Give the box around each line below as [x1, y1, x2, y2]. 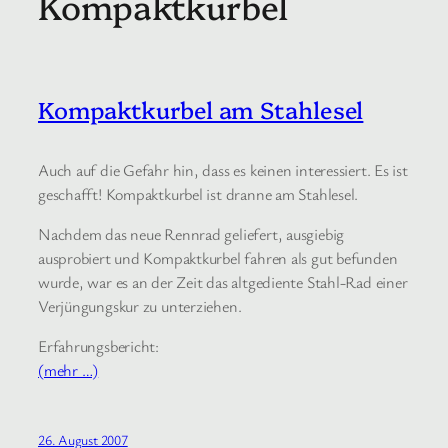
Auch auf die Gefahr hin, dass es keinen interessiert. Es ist [38, 158, 408, 181]
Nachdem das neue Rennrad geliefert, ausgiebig [38, 223, 345, 246]
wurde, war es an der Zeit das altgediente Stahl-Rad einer [38, 271, 408, 294]
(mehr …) [38, 359, 99, 382]
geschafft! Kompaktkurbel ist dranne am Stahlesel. [38, 182, 359, 205]
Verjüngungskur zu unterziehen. [38, 295, 242, 318]
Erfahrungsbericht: [38, 335, 160, 358]
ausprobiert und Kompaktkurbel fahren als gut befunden [38, 247, 398, 270]
